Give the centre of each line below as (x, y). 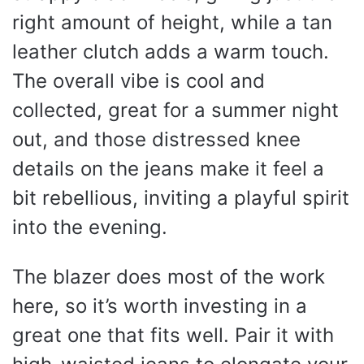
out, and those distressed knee (156, 139)
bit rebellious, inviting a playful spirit (181, 197)
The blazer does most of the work (169, 276)
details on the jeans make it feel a (168, 168)
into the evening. (90, 227)
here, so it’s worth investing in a (160, 305)
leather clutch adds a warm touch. (171, 51)
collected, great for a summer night (175, 110)
